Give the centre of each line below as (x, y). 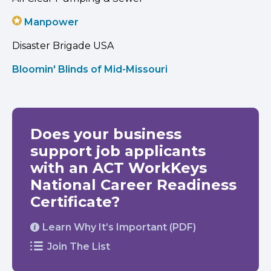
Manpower (51, 22)
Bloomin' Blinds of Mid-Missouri (90, 69)
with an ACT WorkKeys (119, 168)
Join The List (79, 246)
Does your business (106, 134)
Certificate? (75, 201)
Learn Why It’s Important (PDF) (119, 227)
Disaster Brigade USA (63, 45)
